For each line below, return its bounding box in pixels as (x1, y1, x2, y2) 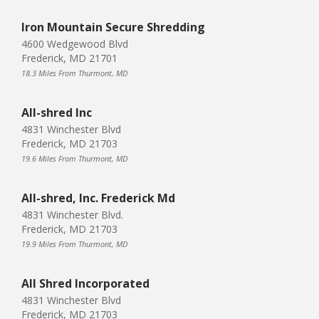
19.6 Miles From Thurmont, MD (21, 152, 127, 164)
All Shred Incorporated (21, 275, 150, 291)
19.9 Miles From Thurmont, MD (21, 238, 127, 249)
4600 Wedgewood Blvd (21, 36, 128, 51)
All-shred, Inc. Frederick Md (21, 189, 175, 206)
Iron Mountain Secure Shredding (21, 19, 205, 35)
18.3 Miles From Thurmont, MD (21, 67, 127, 78)
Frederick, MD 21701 (21, 51, 117, 65)
